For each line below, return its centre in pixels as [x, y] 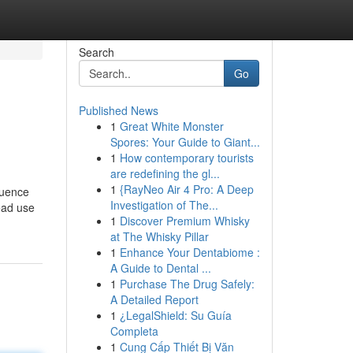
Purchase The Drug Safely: [187, 284]
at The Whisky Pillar [159, 236]
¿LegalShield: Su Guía [175, 315]
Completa [134, 331]
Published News [118, 110]
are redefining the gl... [165, 173]
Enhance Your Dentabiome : [190, 252]
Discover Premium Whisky [184, 221]
